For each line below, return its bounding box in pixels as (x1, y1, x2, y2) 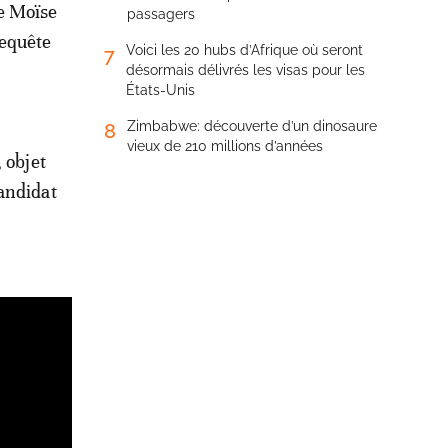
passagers (127, 6, 195, 22)
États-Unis (126, 82, 195, 98)
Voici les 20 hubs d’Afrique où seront (126, 42, 363, 58)
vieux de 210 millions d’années (127, 138, 323, 154)
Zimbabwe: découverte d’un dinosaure (127, 118, 377, 134)
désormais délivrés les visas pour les (126, 62, 365, 78)
